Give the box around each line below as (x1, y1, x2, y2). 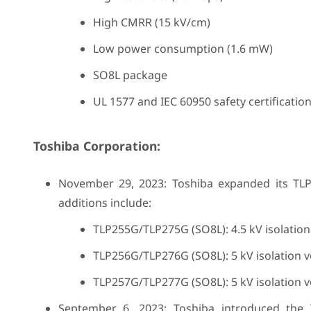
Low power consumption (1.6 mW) (92, 41, 273, 56)
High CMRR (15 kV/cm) (92, 15, 210, 30)
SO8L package (92, 67, 167, 83)
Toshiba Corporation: (33, 137, 160, 154)
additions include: (58, 195, 151, 210)
